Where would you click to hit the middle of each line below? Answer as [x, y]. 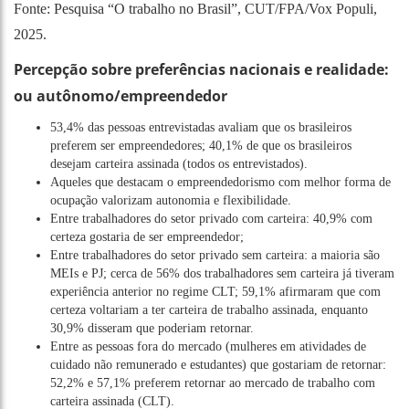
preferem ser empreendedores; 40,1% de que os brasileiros [201, 145]
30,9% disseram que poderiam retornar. [152, 328]
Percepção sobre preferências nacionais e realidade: [201, 69]
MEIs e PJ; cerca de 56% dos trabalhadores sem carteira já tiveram [222, 273]
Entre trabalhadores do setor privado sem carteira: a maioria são [215, 255]
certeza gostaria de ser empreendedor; [147, 236]
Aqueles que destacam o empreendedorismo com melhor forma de [220, 182]
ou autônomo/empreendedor [121, 95]
